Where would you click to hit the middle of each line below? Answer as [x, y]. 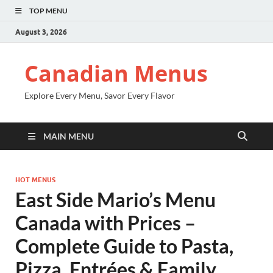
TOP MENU [48, 11]
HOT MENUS [35, 180]
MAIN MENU [69, 136]
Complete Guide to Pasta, [124, 246]
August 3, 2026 [41, 32]
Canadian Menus [116, 73]
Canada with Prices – [105, 223]
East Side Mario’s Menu [115, 200]
